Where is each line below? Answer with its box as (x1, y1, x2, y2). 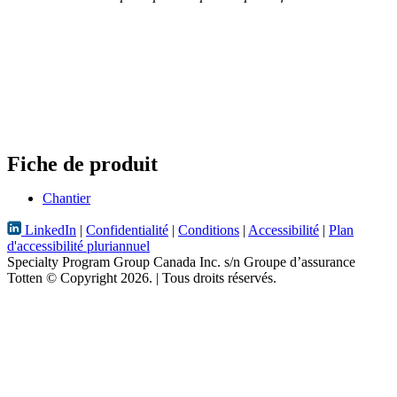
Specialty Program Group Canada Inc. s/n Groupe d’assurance (7, 253, 355, 269)
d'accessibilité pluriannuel (7, 237, 150, 253)
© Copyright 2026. (46, 269, 152, 285)
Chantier (43, 190, 90, 206)
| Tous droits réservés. (152, 269, 276, 285)
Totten (7, 269, 46, 285)
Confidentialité (86, 222, 168, 237)
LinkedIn (21, 222, 76, 237)
